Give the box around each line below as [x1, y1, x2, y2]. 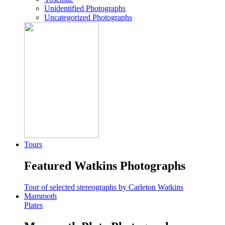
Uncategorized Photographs [44, 13, 132, 22]
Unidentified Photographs [44, 4, 126, 13]
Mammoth [24, 191, 57, 200]
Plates [24, 200, 43, 209]
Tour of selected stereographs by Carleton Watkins [24, 182, 183, 191]
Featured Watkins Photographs [24, 159, 185, 172]
